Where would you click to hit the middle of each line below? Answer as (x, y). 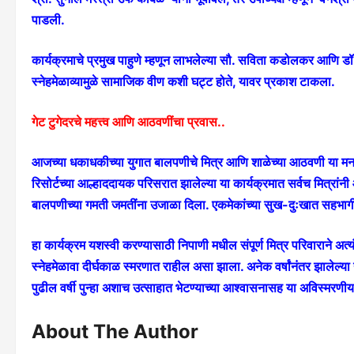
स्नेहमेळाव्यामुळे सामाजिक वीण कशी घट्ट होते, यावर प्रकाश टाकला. (183, 81)
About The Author (115, 331)
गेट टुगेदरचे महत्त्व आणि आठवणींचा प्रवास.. (128, 122)
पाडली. (48, 20)
